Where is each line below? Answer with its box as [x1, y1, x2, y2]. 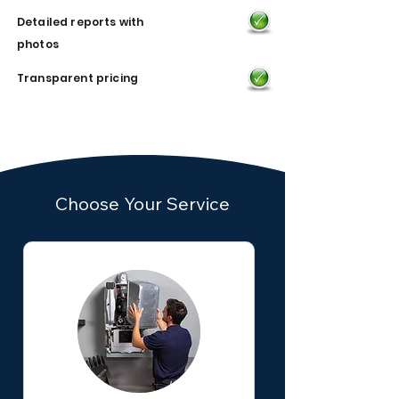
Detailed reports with [17, 14, 144, 29]
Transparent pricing [17, 70, 139, 85]
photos [17, 37, 59, 52]
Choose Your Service [55, 192, 230, 215]
